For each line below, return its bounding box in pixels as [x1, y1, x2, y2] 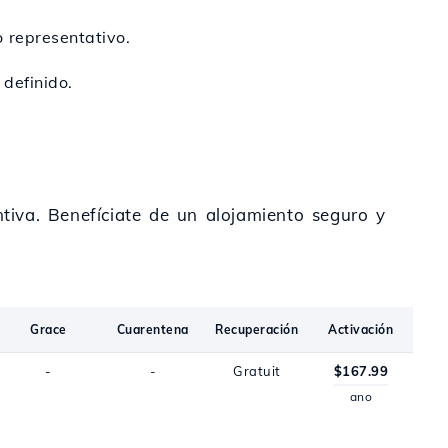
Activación [328, 322, 394, 337]
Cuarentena [116, 322, 189, 337]
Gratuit [233, 363, 281, 379]
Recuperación [215, 322, 299, 337]
